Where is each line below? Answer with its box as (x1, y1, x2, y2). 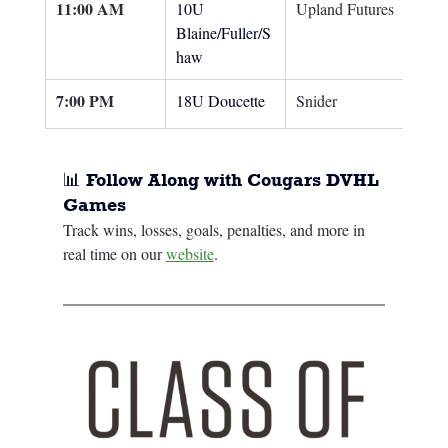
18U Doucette (175, 90, 265, 112)
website (165, 243, 214, 265)
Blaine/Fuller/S (175, 22, 271, 44)
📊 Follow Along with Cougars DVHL (62, 169, 384, 192)
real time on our (62, 243, 166, 265)
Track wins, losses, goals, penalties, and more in (62, 219, 369, 241)
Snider (295, 90, 337, 112)
